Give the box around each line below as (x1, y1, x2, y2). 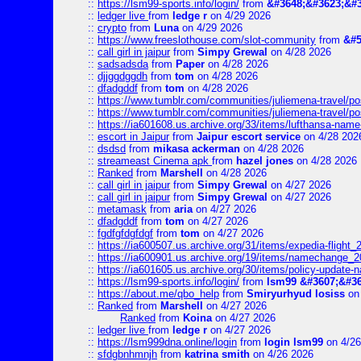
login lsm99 (264, 336, 323, 348)
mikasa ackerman (153, 143, 240, 155)
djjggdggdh (98, 70, 147, 82)
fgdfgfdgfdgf (98, 227, 153, 239)
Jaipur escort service (197, 131, 301, 143)
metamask (98, 203, 147, 215)
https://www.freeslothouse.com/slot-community (98, 34, 316, 46)
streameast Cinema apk (98, 155, 212, 167)
